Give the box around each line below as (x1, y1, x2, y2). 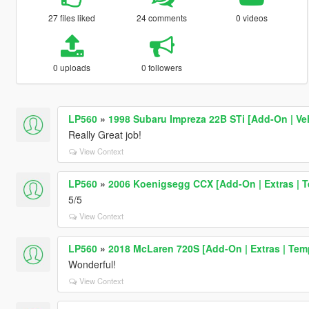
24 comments (137, 11, 188, 23)
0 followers (141, 61, 183, 73)
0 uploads (53, 61, 91, 73)
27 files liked (48, 11, 96, 23)
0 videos (236, 11, 268, 23)
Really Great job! (68, 127, 141, 141)
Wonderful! (68, 257, 116, 271)
